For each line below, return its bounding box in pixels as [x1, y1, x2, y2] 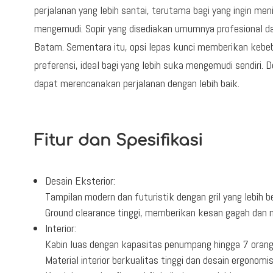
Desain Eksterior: [44, 173, 115, 188]
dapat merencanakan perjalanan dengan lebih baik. [34, 76, 239, 90]
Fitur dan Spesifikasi [34, 131, 203, 149]
